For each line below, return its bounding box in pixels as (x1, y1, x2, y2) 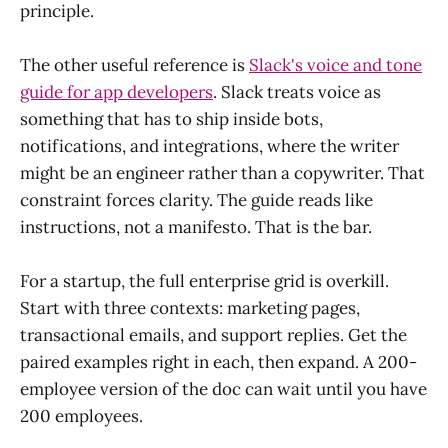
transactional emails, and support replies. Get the (20, 324, 407, 347)
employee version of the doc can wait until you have (20, 378, 427, 401)
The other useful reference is (20, 54, 249, 77)
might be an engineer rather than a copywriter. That (20, 162, 425, 185)
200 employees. (20, 405, 143, 428)
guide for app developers (20, 81, 213, 104)
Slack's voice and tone (249, 54, 422, 77)
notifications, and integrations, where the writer (20, 135, 399, 158)
